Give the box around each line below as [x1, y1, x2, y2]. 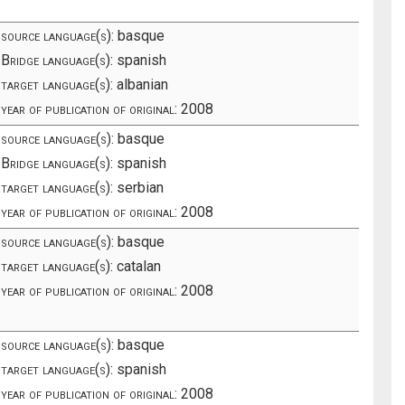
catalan [113, 257, 162, 275]
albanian [113, 75, 169, 93]
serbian [113, 178, 165, 196]
